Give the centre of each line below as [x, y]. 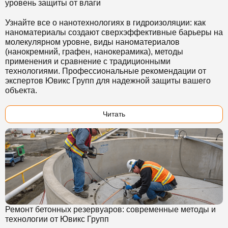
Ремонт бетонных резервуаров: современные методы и [110, 209]
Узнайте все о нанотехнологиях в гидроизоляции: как [105, 23]
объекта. [21, 90]
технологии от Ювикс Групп [57, 219]
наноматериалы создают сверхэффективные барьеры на [114, 32]
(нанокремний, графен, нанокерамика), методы [94, 52]
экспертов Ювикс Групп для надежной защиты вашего [108, 81]
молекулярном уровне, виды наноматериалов [92, 42]
